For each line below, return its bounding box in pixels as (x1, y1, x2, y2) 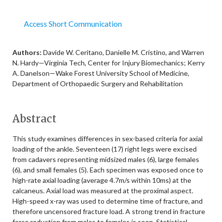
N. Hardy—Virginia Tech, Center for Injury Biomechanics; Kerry (12, 58, 205, 67)
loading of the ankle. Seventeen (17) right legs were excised (12, 145, 197, 153)
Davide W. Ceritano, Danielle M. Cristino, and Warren (43, 48, 204, 56)
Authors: (12, 48, 43, 56)
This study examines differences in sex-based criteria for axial (12, 134, 203, 143)
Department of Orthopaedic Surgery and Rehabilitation (12, 79, 183, 88)
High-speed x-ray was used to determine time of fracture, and (12, 197, 203, 205)
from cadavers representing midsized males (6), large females (12, 155, 199, 164)
